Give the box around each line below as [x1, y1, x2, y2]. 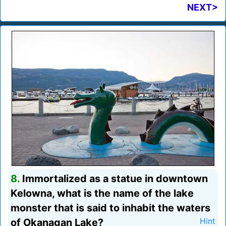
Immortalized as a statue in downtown [20, 173, 208, 185]
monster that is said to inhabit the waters [11, 202, 210, 214]
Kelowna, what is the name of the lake [11, 187, 194, 200]
